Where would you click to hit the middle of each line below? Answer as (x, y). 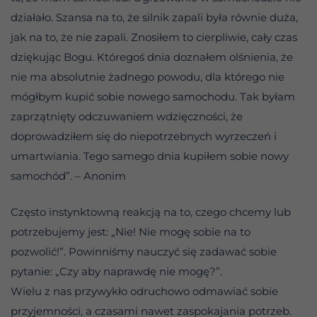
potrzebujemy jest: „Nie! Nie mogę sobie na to (131, 231)
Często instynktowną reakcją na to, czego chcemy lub (151, 212)
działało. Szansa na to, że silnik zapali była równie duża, (154, 18)
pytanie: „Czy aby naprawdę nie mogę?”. (116, 271)
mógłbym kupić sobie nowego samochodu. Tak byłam (153, 97)
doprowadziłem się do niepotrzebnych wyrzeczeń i (144, 137)
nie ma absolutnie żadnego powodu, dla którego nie (148, 77)
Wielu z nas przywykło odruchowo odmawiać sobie (144, 291)
